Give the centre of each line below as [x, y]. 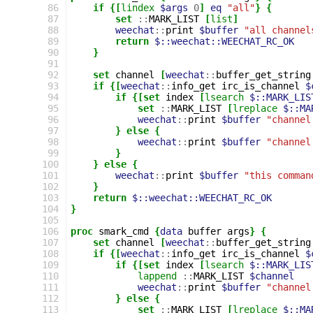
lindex [138, 8]
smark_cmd [124, 231]
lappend [157, 276]
